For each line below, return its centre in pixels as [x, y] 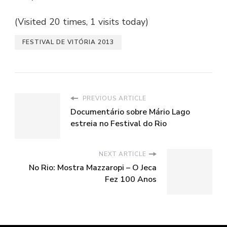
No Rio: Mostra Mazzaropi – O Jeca [93, 168]
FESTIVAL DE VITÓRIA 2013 [68, 42]
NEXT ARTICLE [123, 154]
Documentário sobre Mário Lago [130, 112]
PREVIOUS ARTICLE [113, 99]
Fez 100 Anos [131, 180]
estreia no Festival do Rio [119, 124]
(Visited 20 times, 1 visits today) [82, 22]
